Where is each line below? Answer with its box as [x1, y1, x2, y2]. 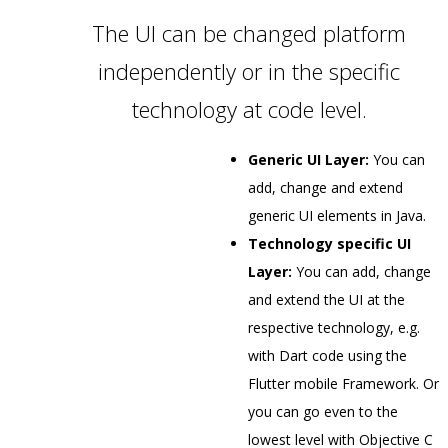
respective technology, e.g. [248, 318, 420, 338]
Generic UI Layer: [248, 150, 369, 170]
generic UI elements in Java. [248, 206, 426, 226]
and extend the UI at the [248, 290, 405, 310]
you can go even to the [248, 402, 398, 422]
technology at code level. [131, 93, 367, 124]
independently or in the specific [98, 55, 400, 86]
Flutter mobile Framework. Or [248, 374, 439, 394]
